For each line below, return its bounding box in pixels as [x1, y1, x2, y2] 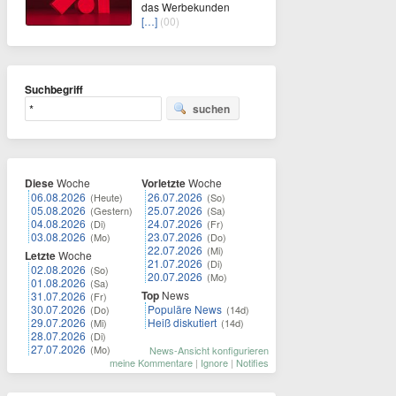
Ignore [201, 355, 228, 369]
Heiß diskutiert [148, 315, 217, 330]
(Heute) [90, 190, 123, 204]
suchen [193, 101, 230, 117]
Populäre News [148, 301, 222, 316]
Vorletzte [141, 175, 186, 191]
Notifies [236, 355, 269, 369]
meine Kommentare [110, 355, 193, 369]
